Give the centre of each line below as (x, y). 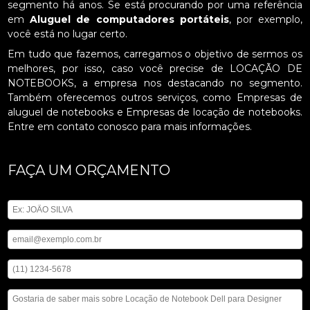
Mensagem (30, 284)
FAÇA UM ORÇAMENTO (89, 171)
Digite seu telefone (44, 255)
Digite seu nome (40, 195)
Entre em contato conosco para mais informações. (130, 127)
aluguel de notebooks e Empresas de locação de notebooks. (155, 112)
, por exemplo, (265, 20)
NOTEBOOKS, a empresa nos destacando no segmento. (155, 83)
